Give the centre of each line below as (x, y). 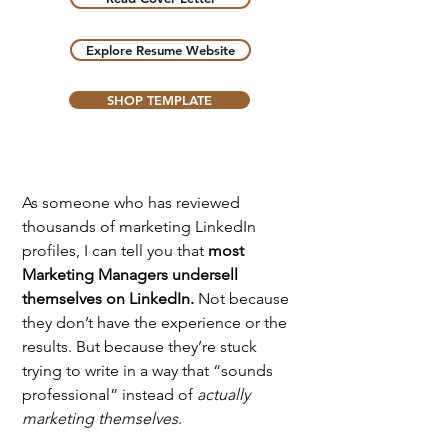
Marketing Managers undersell (132, 274)
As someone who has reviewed (133, 202)
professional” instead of (109, 394)
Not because (243, 298)
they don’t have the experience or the (156, 322)
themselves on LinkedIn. (108, 298)
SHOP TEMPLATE (159, 99)
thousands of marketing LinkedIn (141, 226)
